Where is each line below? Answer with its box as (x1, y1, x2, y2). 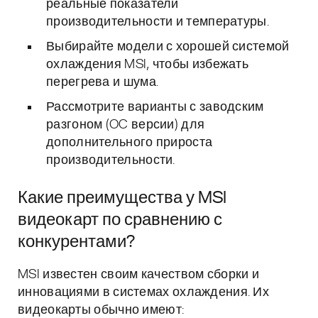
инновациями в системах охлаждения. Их (18, 286, 270, 299)
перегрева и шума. (46, 76, 159, 89)
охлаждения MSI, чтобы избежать (46, 58, 248, 71)
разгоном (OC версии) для (46, 119, 205, 131)
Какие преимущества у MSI (18, 190, 226, 207)
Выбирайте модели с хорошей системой (46, 40, 290, 53)
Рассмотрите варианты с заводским (46, 101, 264, 114)
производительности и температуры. (46, 16, 269, 28)
